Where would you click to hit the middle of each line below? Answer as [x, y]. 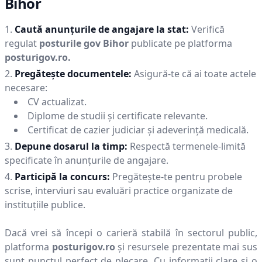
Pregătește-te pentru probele [177, 177]
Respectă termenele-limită [188, 146]
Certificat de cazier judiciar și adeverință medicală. [138, 130]
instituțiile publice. [45, 205]
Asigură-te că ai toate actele [195, 74]
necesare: [26, 88]
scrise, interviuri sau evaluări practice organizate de [119, 191]
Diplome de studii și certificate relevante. [118, 116]
